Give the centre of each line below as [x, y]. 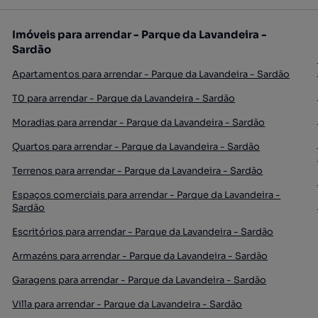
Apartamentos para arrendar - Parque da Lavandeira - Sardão [151, 75]
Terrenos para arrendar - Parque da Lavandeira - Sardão [138, 171]
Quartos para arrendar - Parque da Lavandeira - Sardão [136, 147]
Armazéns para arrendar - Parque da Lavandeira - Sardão [140, 256]
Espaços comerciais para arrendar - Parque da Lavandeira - [147, 195]
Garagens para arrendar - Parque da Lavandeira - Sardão [139, 280]
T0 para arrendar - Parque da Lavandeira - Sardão [124, 99]
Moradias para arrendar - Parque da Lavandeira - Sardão [139, 123]
